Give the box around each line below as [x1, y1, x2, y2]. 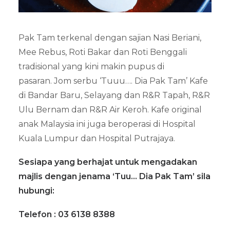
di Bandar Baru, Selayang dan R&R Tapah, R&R [18, 90, 210, 100]
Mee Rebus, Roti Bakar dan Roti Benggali [18, 47, 187, 57]
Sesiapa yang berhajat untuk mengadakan [18, 157, 197, 167]
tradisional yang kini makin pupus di [18, 62, 164, 71]
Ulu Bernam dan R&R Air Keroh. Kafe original [18, 105, 202, 114]
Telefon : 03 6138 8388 [18, 209, 115, 219]
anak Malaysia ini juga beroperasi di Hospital [18, 119, 196, 129]
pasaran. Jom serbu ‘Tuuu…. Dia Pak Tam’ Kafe [18, 76, 208, 86]
